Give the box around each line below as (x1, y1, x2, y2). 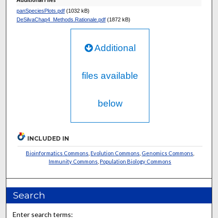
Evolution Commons (91, 150, 140, 157)
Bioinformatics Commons (26, 150, 89, 157)
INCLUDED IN (27, 135, 70, 143)
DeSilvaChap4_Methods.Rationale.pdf (16, 17, 106, 23)
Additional (92, 43, 136, 54)
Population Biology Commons (100, 158, 172, 165)
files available (82, 71, 139, 81)
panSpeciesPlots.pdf (16, 8, 65, 14)
